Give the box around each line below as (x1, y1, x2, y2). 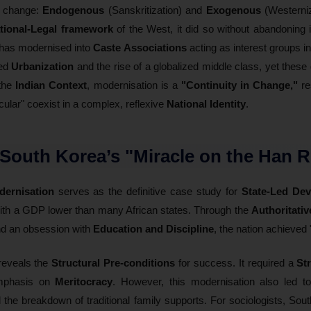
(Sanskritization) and (104, 3, 206, 16)
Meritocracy (55, 275, 113, 287)
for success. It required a (175, 256, 297, 269)
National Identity (167, 97, 246, 110)
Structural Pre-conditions (51, 256, 176, 269)
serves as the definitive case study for (53, 185, 242, 197)
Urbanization (11, 60, 74, 72)
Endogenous (42, 3, 104, 16)
